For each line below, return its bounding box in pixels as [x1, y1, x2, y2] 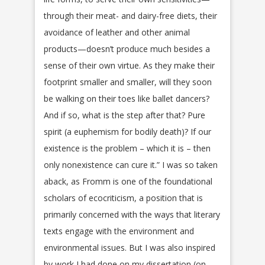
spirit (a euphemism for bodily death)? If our [44, 126, 211, 138]
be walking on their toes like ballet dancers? [44, 93, 209, 105]
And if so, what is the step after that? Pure [44, 109, 205, 121]
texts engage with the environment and [44, 225, 194, 237]
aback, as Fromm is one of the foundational [44, 176, 212, 188]
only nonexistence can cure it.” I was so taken [44, 159, 218, 171]
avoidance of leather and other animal [44, 27, 190, 38]
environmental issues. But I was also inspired [44, 242, 215, 254]
